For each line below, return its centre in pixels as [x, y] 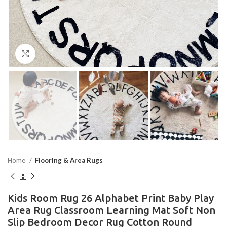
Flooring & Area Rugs [69, 160]
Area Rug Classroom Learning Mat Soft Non [111, 210]
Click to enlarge [61, 54]
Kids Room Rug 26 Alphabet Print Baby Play [111, 198]
